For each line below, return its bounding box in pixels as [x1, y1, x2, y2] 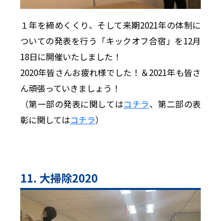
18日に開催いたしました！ [20, 50, 121, 63]
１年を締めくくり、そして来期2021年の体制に [20, 19, 201, 32]
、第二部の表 [149, 98, 201, 110]
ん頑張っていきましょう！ [20, 82, 120, 95]
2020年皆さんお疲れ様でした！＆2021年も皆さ [20, 66, 201, 79]
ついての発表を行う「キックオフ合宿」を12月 [20, 35, 201, 47]
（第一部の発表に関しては [20, 98, 124, 110]
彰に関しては [20, 113, 70, 126]
